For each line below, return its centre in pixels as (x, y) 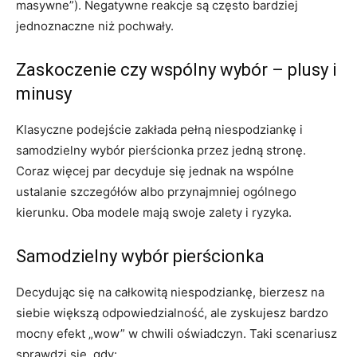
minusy (44, 94)
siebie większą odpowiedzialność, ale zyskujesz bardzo (172, 313)
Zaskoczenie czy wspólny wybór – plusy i (176, 70)
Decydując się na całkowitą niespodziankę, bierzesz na (170, 292)
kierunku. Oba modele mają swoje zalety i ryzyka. (154, 213)
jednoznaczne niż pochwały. (95, 26)
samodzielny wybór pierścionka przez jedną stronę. (161, 151)
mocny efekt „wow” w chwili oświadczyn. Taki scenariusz (177, 334)
